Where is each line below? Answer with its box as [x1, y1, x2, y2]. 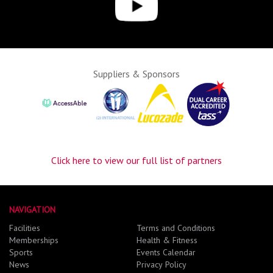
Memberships [9, 235, 58, 246]
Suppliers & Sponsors [93, 68, 180, 80]
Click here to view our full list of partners [51, 154, 222, 167]
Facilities [9, 222, 40, 234]
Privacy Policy [136, 259, 186, 271]
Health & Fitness [136, 235, 197, 246]
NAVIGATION [9, 204, 55, 216]
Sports [9, 247, 33, 258]
